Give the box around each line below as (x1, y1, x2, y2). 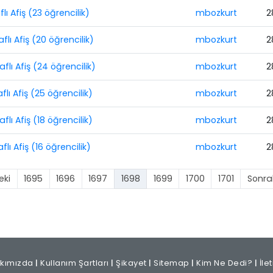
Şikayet (116, 257, 147, 269)
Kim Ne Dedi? (196, 257, 252, 269)
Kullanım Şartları (40, 257, 109, 269)
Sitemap (154, 257, 190, 269)
